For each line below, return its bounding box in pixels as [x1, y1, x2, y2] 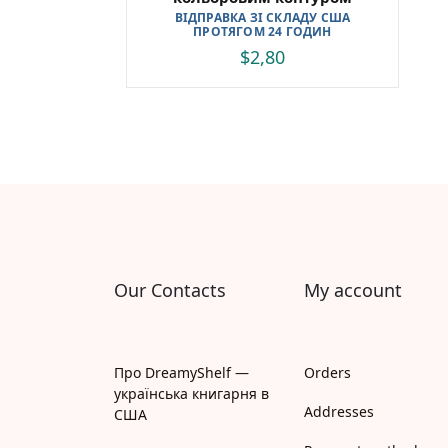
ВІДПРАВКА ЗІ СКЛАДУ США [174, 8, 351, 26]
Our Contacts [114, 277, 226, 302]
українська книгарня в [114, 383, 269, 403]
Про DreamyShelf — [114, 362, 249, 382]
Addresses [304, 401, 374, 421]
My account [304, 277, 402, 302]
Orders [304, 362, 351, 382]
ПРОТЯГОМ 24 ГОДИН [193, 22, 332, 40]
